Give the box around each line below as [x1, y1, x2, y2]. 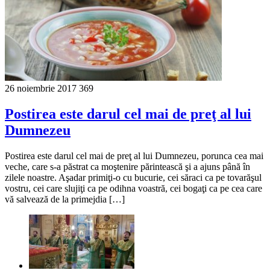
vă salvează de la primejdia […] [5, 193, 125, 204]
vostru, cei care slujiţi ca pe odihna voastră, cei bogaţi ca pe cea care [5, 183, 262, 193]
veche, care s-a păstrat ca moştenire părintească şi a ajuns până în [5, 161, 250, 172]
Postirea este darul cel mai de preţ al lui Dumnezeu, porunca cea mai [5, 150, 263, 161]
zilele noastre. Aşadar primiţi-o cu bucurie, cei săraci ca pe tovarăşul [5, 172, 262, 183]
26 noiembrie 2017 [5, 83, 77, 93]
